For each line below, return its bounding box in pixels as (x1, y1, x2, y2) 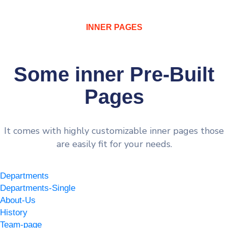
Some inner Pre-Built (14, 63, 214, 85)
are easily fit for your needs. (56, 137, 172, 150)
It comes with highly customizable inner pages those (4, 124, 224, 137)
